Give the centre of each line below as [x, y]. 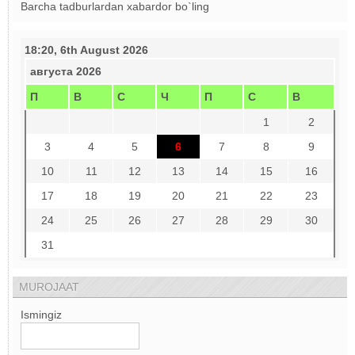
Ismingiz [41, 314]
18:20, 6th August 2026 [86, 50]
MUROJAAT [49, 286]
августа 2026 [66, 71]
